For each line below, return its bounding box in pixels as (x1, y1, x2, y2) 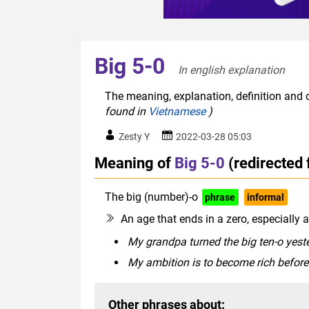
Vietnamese (148, 105, 206, 119)
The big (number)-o (105, 190, 198, 204)
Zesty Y (119, 131, 150, 143)
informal (247, 192, 285, 203)
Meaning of (94, 154, 171, 172)
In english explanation (178, 63, 290, 77)
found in (105, 105, 148, 119)
